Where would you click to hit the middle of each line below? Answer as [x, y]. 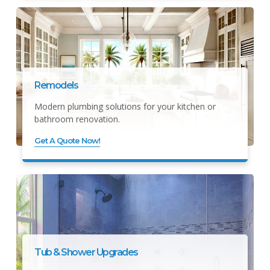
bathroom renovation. [77, 119]
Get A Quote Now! [67, 140]
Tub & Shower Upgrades [86, 252]
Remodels [56, 85]
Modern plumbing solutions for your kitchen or [125, 106]
